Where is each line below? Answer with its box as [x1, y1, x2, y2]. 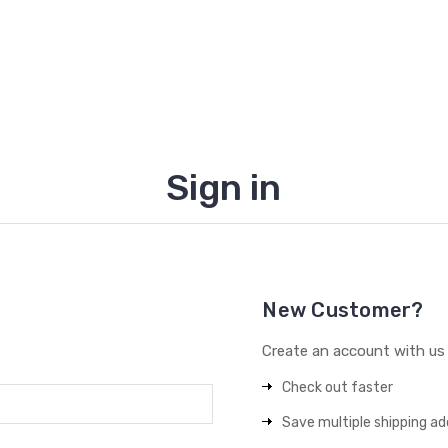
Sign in [166, 165, 282, 209]
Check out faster [282, 378, 394, 396]
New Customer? [262, 297, 424, 322]
